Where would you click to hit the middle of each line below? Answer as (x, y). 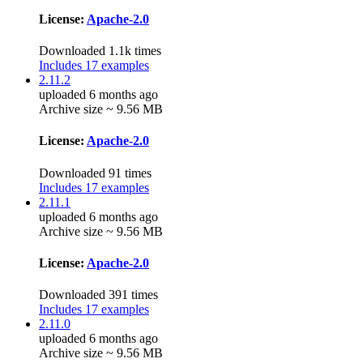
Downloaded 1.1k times (100, 51)
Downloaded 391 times (98, 295)
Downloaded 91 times (95, 173)
